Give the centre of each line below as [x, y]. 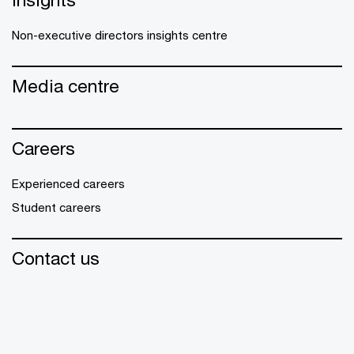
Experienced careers [68, 183]
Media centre [66, 86]
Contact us [56, 258]
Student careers [56, 207]
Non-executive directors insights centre [120, 35]
